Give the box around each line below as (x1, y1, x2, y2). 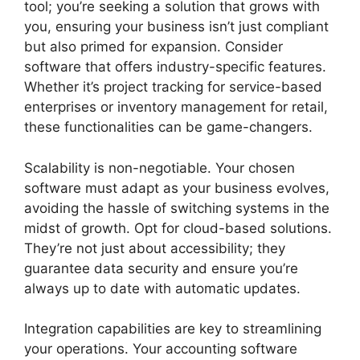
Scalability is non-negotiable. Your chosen (24, 159, 295, 176)
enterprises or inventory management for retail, (24, 99, 328, 116)
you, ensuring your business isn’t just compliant (24, 18, 329, 35)
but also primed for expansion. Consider (24, 39, 283, 55)
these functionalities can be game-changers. (24, 119, 313, 136)
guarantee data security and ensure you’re (24, 260, 298, 276)
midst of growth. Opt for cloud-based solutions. (24, 219, 332, 236)
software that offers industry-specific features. (24, 59, 326, 76)
